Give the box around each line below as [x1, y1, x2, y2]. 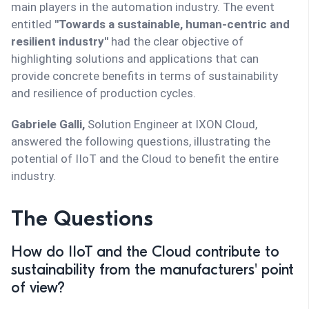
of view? [11, 279, 65, 297]
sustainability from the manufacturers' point [11, 261, 294, 279]
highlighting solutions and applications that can [11, 52, 259, 66]
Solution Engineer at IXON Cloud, [85, 117, 257, 132]
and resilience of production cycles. [11, 86, 196, 101]
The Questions [11, 206, 153, 232]
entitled [11, 17, 54, 32]
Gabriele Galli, [11, 117, 85, 132]
